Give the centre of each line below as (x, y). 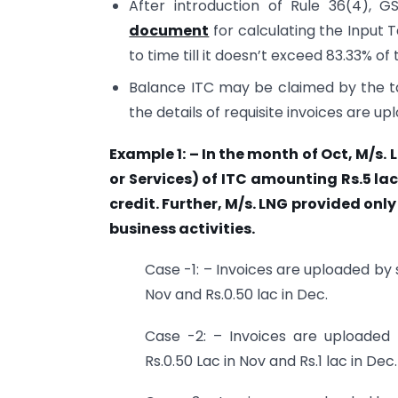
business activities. (182, 228)
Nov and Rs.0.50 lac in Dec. (236, 295)
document (169, 31)
